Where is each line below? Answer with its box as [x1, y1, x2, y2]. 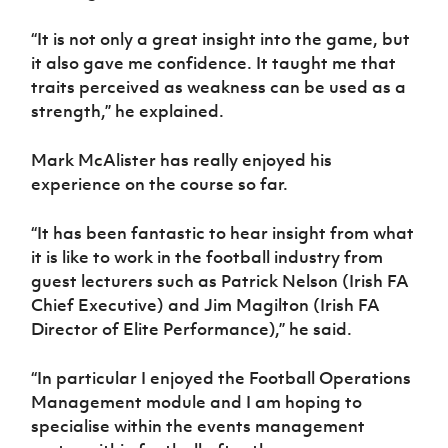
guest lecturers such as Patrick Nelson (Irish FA [31, 270, 410, 293]
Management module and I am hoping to [31, 391, 363, 414]
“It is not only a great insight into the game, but [31, 28, 411, 51]
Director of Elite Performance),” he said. [31, 318, 353, 341]
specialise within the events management [31, 415, 366, 438]
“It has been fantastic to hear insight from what [31, 222, 415, 245]
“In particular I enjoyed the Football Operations [31, 367, 412, 390]
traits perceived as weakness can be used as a [31, 76, 407, 99]
